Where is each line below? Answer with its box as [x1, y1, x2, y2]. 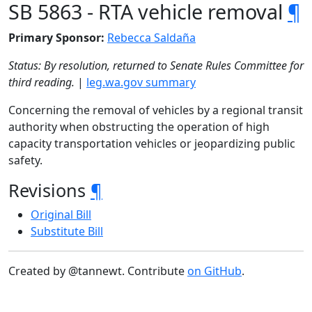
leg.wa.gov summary [86, 75, 196, 90]
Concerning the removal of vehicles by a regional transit [8, 102, 303, 118]
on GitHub [187, 263, 242, 279]
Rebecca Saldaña [107, 30, 196, 45]
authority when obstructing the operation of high [8, 119, 270, 134]
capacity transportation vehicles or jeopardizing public [8, 136, 295, 151]
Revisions [8, 178, 91, 202]
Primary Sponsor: [8, 30, 104, 45]
